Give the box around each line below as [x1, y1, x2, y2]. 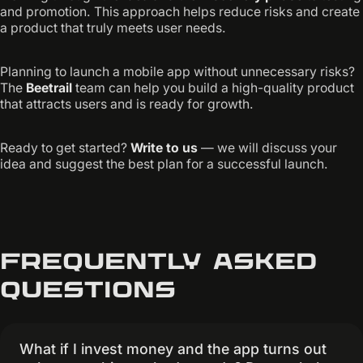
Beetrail [26, 80, 72, 96]
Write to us [130, 139, 198, 156]
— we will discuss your [198, 139, 337, 156]
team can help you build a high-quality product [72, 80, 354, 96]
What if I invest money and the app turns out [19, 340, 327, 357]
